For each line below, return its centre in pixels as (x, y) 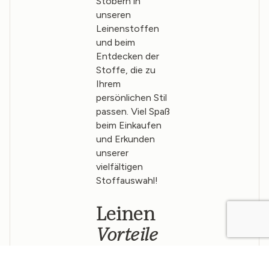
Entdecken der (127, 56)
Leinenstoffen (127, 29)
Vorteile (127, 234)
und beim (115, 43)
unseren (113, 15)
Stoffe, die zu (125, 70)
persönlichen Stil (131, 98)
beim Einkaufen (128, 125)
